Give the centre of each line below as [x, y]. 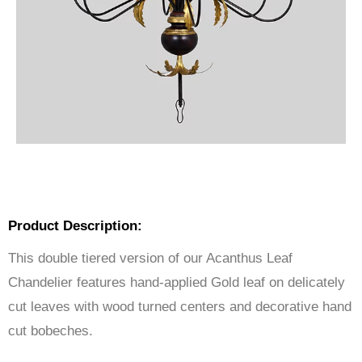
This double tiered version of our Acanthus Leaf [150, 259]
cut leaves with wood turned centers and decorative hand [180, 307]
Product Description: [75, 226]
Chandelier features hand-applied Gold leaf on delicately [177, 283]
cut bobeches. [51, 331]
